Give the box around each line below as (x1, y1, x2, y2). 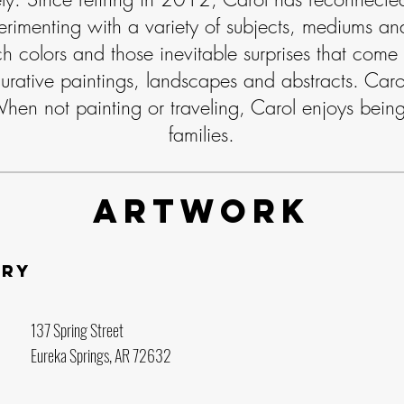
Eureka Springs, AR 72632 (31, 344, 171, 367)
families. (169, 121, 234, 148)
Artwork (93, 190, 310, 232)
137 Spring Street (31, 318, 124, 342)
